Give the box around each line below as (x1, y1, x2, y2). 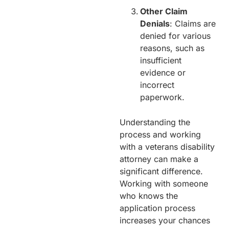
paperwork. (140, 91, 185, 102)
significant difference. (120, 166, 203, 176)
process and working (120, 129, 201, 140)
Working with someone (120, 178, 208, 189)
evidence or (140, 67, 186, 78)
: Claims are (170, 18, 216, 29)
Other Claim (140, 6, 188, 16)
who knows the (120, 190, 178, 201)
